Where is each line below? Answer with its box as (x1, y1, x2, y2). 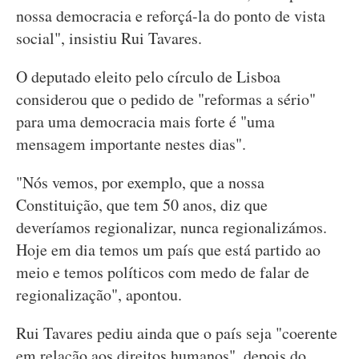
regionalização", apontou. (16, 284, 182, 305)
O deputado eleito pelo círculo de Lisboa (16, 66, 280, 87)
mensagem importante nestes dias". (16, 133, 246, 155)
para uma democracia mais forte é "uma (16, 111, 275, 132)
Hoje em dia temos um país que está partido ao (16, 239, 321, 260)
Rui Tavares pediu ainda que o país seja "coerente (16, 322, 337, 344)
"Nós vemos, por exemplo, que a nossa (16, 171, 264, 193)
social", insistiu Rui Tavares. (16, 27, 202, 49)
